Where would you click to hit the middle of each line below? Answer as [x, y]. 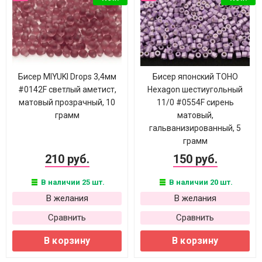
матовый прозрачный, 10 [67, 102]
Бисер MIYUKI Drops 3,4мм [67, 77]
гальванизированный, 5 [195, 128]
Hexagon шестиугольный [195, 89]
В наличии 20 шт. [200, 182]
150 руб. [195, 159]
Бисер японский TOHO [195, 77]
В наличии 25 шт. [72, 182]
